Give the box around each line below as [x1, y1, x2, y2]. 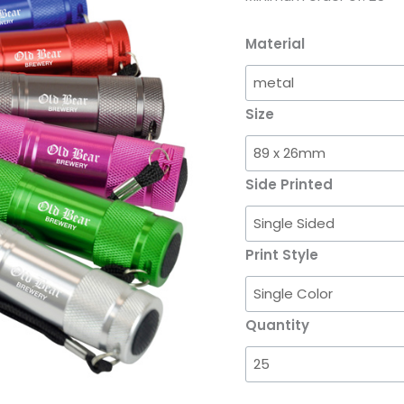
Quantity [245, 316, 309, 335]
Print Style [245, 245, 318, 265]
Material [245, 34, 305, 54]
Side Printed [245, 175, 333, 195]
